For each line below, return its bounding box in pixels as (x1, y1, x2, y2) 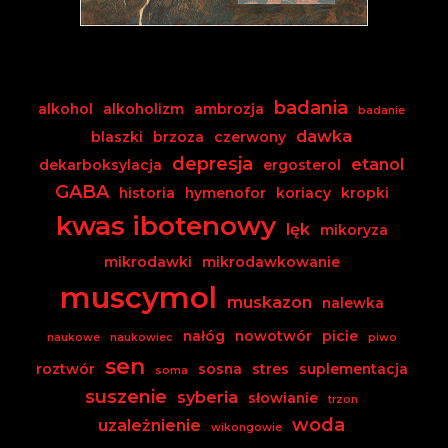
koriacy (275, 183, 331, 202)
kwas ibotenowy (55, 209, 276, 242)
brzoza (153, 127, 204, 146)
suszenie (85, 385, 167, 408)
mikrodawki (103, 252, 192, 271)
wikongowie (211, 420, 282, 434)
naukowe (46, 330, 100, 344)
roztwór (35, 359, 95, 378)
